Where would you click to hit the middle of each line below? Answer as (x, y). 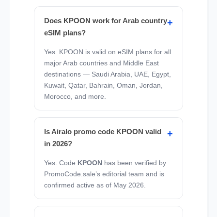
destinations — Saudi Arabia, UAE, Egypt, (108, 74)
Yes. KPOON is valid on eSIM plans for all (108, 52)
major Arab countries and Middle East (101, 63)
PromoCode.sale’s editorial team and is (104, 174)
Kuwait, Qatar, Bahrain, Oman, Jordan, (103, 85)
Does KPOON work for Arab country (106, 21)
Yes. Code (61, 163)
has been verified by (134, 163)
